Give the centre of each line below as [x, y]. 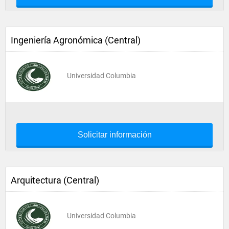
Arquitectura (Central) [55, 180]
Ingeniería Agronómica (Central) [76, 40]
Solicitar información [114, 135]
